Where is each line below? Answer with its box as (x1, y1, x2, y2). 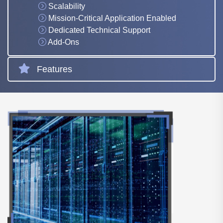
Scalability (48, 2, 85, 11)
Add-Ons (48, 38, 79, 47)
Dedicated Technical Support (48, 26, 150, 35)
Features (37, 64, 72, 75)
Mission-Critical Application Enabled (48, 14, 176, 23)
